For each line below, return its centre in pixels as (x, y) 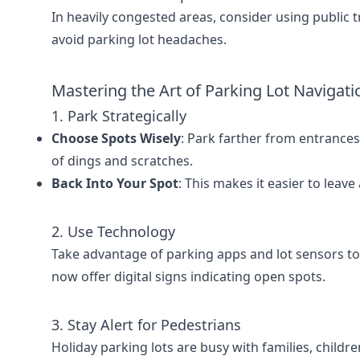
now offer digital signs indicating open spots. (188, 276)
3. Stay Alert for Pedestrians (146, 325)
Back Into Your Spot (115, 183)
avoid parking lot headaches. (139, 39)
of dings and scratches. (122, 161)
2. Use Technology (113, 231)
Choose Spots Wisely (116, 138)
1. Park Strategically (119, 116)
